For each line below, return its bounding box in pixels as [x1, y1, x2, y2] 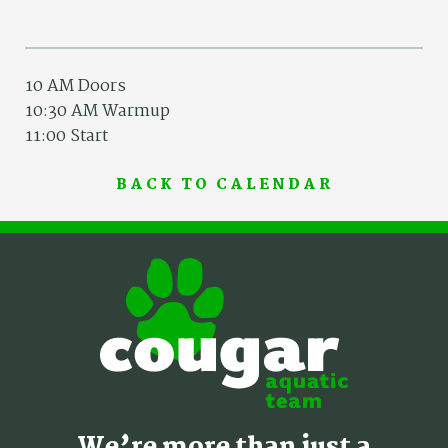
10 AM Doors [25, 73, 126, 101]
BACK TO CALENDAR [115, 173, 333, 198]
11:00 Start [25, 123, 108, 151]
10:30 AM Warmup [25, 98, 170, 126]
